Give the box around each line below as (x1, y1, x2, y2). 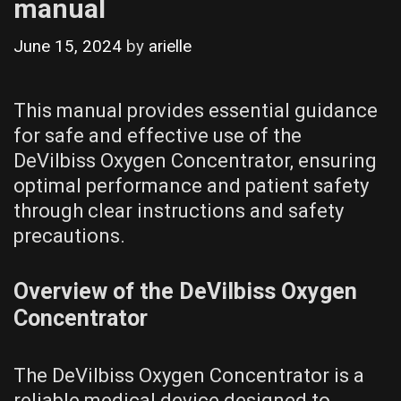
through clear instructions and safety (13, 199, 344, 222)
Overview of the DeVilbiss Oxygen (13, 277, 357, 304)
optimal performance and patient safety (13, 174, 369, 197)
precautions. (13, 224, 125, 247)
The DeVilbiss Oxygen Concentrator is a (13, 363, 364, 387)
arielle (149, 36, 192, 56)
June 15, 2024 (13, 36, 122, 56)
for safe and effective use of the (13, 124, 302, 147)
